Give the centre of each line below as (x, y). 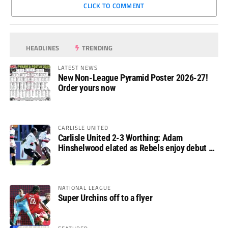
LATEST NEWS (78, 67)
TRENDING (97, 48)
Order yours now (87, 88)
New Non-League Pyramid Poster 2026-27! (133, 77)
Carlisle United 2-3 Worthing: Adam (120, 137)
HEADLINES (42, 48)
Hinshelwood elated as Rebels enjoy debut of (137, 148)
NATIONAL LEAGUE (84, 187)
